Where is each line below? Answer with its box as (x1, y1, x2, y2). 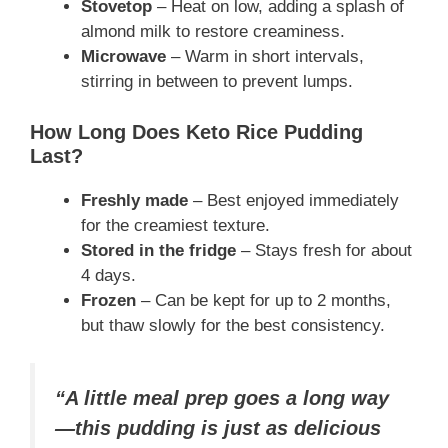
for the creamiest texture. (81, 215, 270, 235)
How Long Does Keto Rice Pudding (30, 120, 363, 143)
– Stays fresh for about (236, 240, 412, 260)
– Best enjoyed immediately (188, 190, 399, 210)
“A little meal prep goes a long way (55, 387, 389, 410)
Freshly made (81, 190, 188, 210)
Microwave (81, 47, 166, 67)
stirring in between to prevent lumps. (81, 72, 353, 92)
